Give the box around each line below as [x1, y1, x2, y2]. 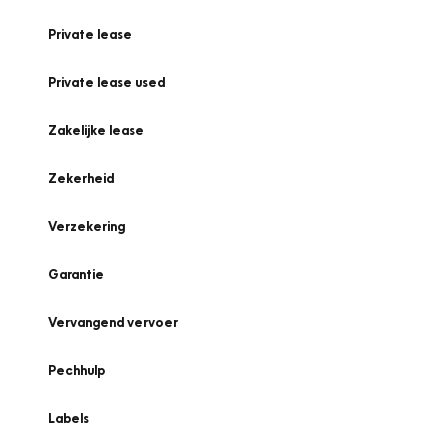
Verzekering [48, 218, 125, 234]
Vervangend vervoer [48, 314, 178, 330]
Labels [48, 410, 89, 426]
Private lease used [48, 74, 165, 90]
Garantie [48, 266, 104, 282]
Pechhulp [48, 362, 105, 378]
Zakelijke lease [48, 122, 144, 138]
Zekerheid [48, 170, 114, 186]
